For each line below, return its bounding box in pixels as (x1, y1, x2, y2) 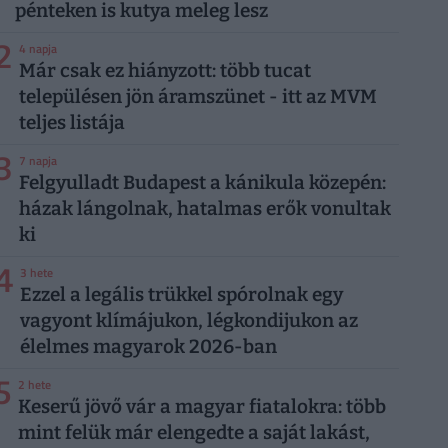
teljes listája (19, 111, 125, 135)
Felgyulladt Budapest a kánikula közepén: (19, 171, 386, 195)
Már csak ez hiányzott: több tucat (19, 59, 311, 83)
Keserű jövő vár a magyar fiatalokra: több (18, 395, 386, 419)
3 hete (20, 263, 53, 283)
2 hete (18, 375, 51, 395)
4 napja (19, 39, 57, 59)
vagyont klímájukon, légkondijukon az (20, 309, 358, 333)
